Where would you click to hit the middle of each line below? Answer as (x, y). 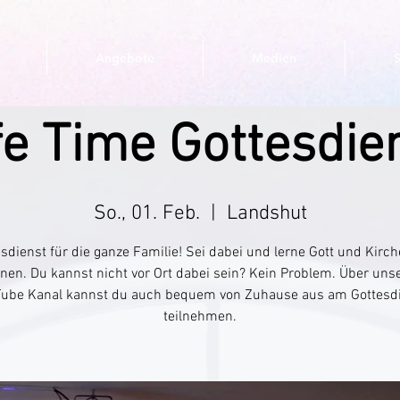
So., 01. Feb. (146, 213)
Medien (274, 58)
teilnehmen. (200, 317)
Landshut (267, 213)
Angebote (125, 58)
